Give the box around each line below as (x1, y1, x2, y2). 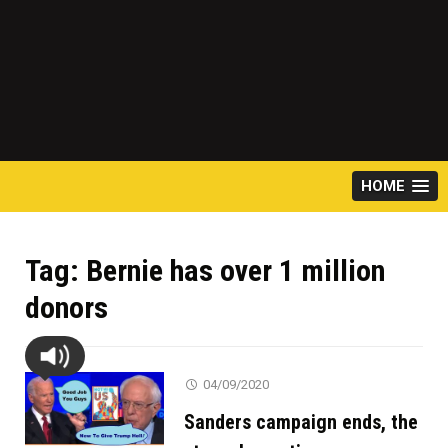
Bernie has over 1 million (86, 253, 385, 289)
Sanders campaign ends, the (184, 410, 419, 435)
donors (25, 290, 108, 326)
